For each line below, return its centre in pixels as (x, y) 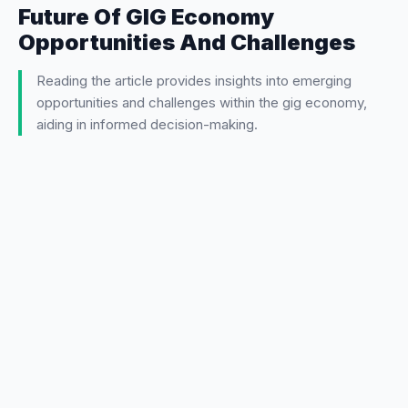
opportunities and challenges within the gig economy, (202, 102)
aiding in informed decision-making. (147, 124)
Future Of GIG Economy (146, 16)
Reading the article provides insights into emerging (194, 80)
